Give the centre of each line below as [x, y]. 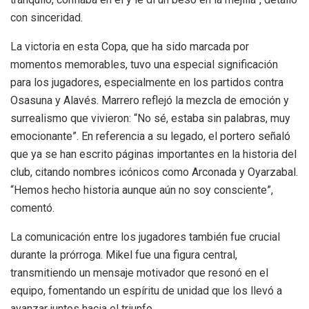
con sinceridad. [47, 18]
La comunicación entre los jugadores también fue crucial [145, 237]
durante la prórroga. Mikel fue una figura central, [124, 255]
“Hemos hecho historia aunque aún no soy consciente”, [142, 190]
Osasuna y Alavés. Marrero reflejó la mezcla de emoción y [150, 101]
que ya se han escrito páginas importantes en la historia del [153, 154]
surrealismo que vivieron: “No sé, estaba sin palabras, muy [150, 119]
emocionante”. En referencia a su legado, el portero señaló [150, 137]
